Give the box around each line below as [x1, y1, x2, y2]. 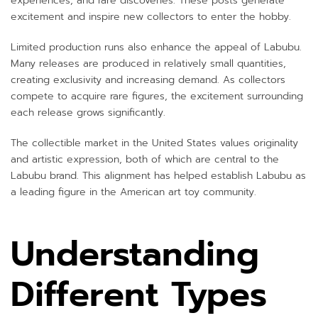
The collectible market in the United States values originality [11, 135, 298, 150]
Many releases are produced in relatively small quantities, [11, 55, 286, 71]
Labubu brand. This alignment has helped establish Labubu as [11, 168, 306, 183]
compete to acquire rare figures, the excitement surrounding [11, 88, 303, 104]
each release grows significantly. [11, 104, 165, 120]
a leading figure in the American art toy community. [11, 184, 256, 199]
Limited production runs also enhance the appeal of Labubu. [11, 39, 302, 55]
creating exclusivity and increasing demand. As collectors [11, 72, 285, 87]
